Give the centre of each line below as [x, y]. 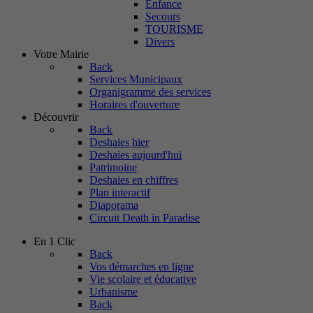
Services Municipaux [136, 79]
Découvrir [56, 117]
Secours [163, 16]
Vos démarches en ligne [141, 267]
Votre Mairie [61, 54]
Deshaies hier [119, 142]
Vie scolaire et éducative [143, 279]
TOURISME [174, 29]
